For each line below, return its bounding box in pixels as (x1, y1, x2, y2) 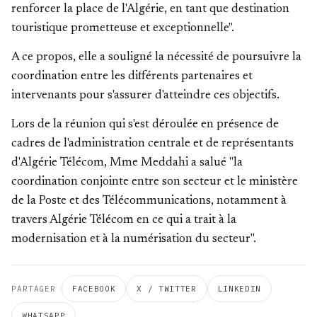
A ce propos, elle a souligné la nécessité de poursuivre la (11, 52, 301, 64)
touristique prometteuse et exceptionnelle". (11, 23, 234, 35)
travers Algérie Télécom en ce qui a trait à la (11, 214, 236, 226)
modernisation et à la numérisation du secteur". (11, 234, 259, 246)
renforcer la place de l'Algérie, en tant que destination (11, 4, 289, 16)
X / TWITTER (137, 284, 197, 294)
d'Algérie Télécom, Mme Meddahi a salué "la (11, 157, 243, 169)
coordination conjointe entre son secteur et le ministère (11, 176, 298, 188)
